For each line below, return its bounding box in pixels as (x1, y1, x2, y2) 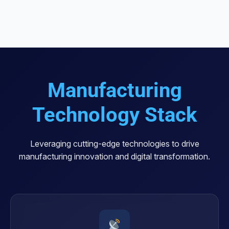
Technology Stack (32, 103, 197, 127)
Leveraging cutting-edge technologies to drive (30, 139, 199, 149)
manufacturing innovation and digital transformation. (19, 151, 210, 162)
